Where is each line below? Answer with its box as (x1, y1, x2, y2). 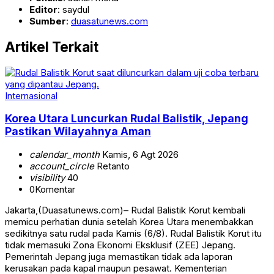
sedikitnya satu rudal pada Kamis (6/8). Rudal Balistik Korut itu (5, 227, 262, 239)
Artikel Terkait (5, 39, 98, 56)
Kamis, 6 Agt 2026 (100, 148, 179, 160)
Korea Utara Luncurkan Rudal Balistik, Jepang (5, 112, 248, 125)
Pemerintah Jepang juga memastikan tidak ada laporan (5, 250, 232, 262)
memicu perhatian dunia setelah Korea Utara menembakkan (5, 215, 253, 228)
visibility (29, 171, 65, 183)
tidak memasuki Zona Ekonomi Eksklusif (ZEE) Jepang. (5, 239, 235, 251)
